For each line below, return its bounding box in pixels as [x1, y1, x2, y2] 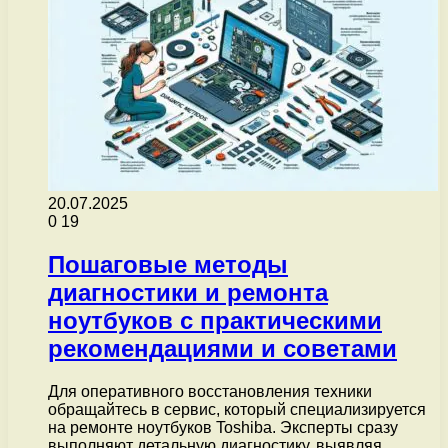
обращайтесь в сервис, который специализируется [48, 400, 426, 418]
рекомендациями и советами [48, 334, 397, 362]
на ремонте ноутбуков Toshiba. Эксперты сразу [48, 418, 398, 436]
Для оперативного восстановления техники [48, 382, 372, 400]
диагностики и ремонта [48, 278, 328, 306]
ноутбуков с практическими [48, 306, 382, 334]
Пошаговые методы [48, 250, 288, 278]
